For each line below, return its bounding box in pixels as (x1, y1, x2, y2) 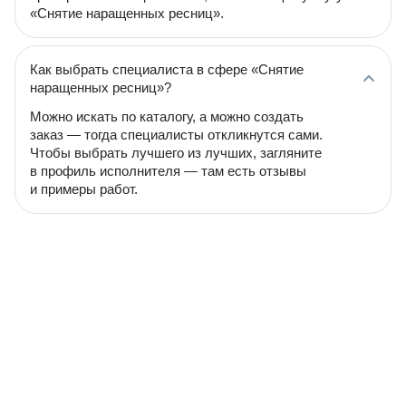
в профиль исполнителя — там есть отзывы (30, 163, 306, 179)
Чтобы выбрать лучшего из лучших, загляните (30, 145, 322, 160)
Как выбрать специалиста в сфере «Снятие (30, 62, 304, 77)
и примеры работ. (30, 181, 138, 197)
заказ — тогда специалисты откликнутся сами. (30, 127, 323, 142)
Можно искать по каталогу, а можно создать (30, 109, 304, 124)
